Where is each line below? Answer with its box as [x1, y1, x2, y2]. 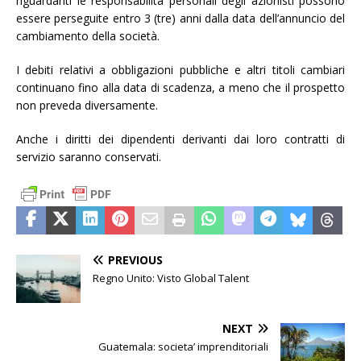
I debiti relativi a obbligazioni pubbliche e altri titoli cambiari [16, 61, 345, 77]
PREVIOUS [108, 251, 163, 268]
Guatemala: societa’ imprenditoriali [98, 338, 268, 354]
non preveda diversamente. [16, 97, 158, 113]
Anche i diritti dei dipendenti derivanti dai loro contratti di [16, 131, 345, 147]
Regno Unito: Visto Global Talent [93, 270, 249, 285]
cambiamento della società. [16, 27, 160, 44]
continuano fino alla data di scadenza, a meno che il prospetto [16, 79, 345, 95]
